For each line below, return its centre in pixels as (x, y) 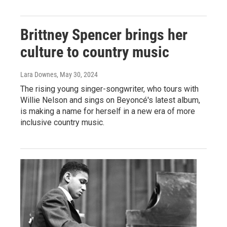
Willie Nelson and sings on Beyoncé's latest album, (110, 100)
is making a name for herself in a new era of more (108, 111)
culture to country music (95, 52)
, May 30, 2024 (77, 75)
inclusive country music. (62, 123)
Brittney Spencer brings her (104, 35)
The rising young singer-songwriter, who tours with (109, 89)
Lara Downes (39, 75)
